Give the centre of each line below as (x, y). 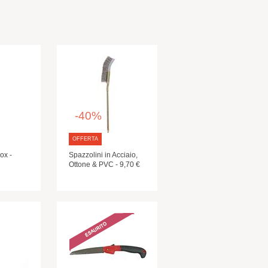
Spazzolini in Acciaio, (103, 155)
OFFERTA (85, 139)
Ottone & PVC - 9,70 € (104, 165)
